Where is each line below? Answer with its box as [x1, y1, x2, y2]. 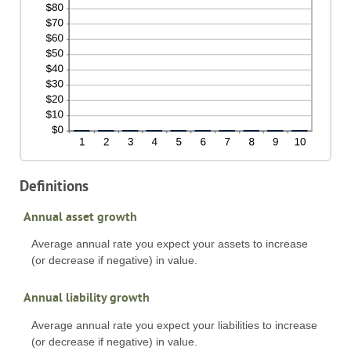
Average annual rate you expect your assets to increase [31, 237, 308, 251]
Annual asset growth [24, 208, 137, 225]
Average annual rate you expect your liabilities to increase [31, 318, 317, 331]
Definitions [20, 176, 89, 196]
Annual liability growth [24, 289, 150, 306]
